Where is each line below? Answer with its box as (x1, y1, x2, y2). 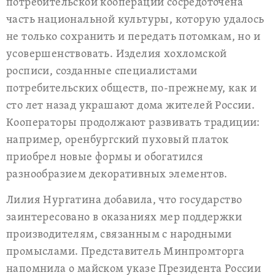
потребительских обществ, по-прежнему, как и (6, 82, 257, 96)
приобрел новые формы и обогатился (6, 150, 204, 165)
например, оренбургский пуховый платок (6, 133, 229, 147)
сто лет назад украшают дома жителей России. (6, 99, 255, 113)
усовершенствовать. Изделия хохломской (6, 47, 227, 61)
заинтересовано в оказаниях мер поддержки (6, 211, 242, 225)
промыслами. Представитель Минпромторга (6, 245, 245, 259)
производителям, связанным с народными (6, 228, 232, 242)
